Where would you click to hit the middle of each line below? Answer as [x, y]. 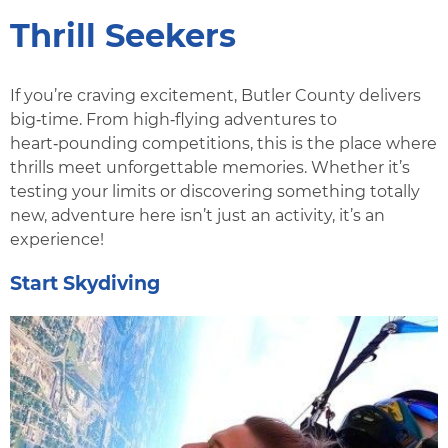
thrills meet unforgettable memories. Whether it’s [210, 168]
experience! [57, 240]
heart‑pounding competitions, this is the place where [223, 144]
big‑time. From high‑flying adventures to [173, 120]
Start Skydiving [85, 284]
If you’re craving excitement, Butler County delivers [215, 96]
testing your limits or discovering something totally [215, 192]
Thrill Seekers [123, 36]
